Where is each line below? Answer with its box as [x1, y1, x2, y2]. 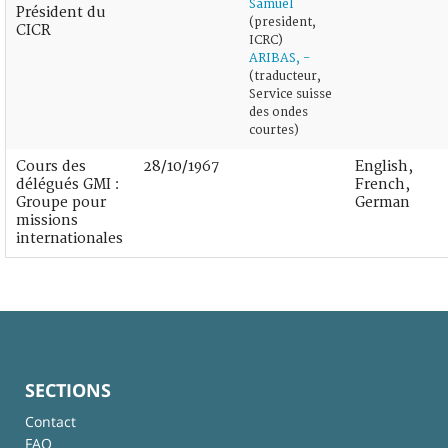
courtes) [249, 122, 299, 138]
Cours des [16, 157, 86, 175]
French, [355, 175, 410, 193]
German [355, 193, 410, 211]
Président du [16, 3, 106, 21]
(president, [249, 14, 316, 30]
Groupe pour [16, 193, 106, 211]
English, [355, 157, 413, 175]
